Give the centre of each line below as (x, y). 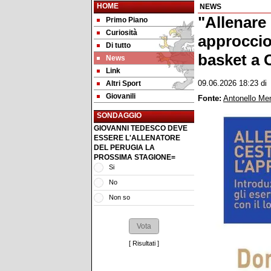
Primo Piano (127, 20)
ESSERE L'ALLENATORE (137, 138)
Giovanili (121, 96)
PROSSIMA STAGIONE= (135, 157)
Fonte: (210, 99)
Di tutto (118, 45)
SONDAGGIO (119, 116)
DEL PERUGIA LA (124, 148)
